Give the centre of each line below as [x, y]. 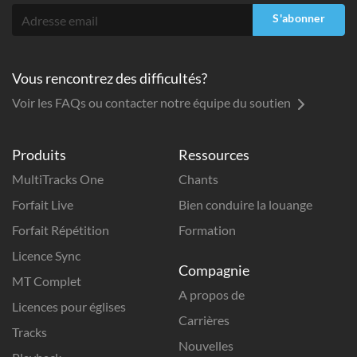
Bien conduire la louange [245, 204]
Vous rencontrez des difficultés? [110, 78]
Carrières [204, 320]
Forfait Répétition [61, 230]
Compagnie [214, 270]
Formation [207, 230]
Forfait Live [43, 204]
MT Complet [47, 281]
